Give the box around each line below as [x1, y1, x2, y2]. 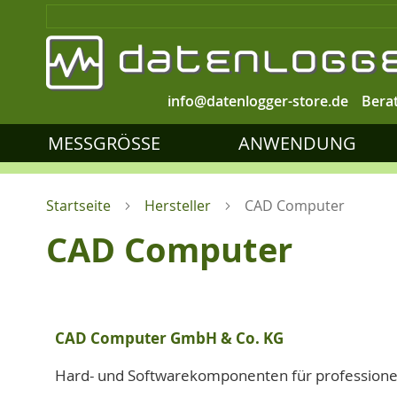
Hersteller [144, 196, 211, 215]
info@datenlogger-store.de [167, 91, 348, 111]
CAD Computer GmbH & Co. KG [55, 328, 284, 348]
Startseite [46, 196, 111, 215]
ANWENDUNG [237, 131, 356, 155]
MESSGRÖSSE [48, 131, 151, 155]
